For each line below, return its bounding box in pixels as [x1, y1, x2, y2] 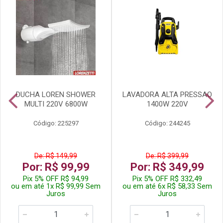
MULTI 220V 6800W [24, 100, 88, 109]
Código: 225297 [33, 119, 79, 127]
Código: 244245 [144, 119, 190, 127]
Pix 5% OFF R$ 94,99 [23, 174, 89, 184]
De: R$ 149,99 [34, 152, 77, 160]
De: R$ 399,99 [146, 152, 189, 160]
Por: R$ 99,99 [22, 161, 90, 174]
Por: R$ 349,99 [130, 161, 204, 174]
